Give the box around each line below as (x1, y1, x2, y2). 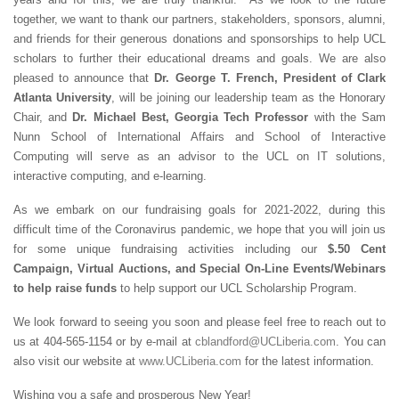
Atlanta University (13, 91, 111, 105)
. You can (336, 335, 387, 349)
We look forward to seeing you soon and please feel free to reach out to (13, 315, 386, 330)
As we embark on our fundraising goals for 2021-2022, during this (13, 203, 386, 217)
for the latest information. (241, 354, 374, 369)
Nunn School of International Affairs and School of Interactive (13, 130, 386, 144)
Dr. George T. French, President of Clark (154, 71, 387, 85)
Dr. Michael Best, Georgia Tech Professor (72, 110, 309, 125)
